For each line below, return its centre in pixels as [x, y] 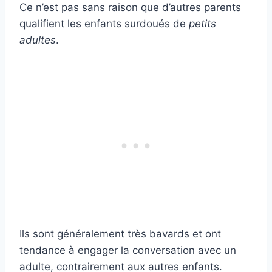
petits [202, 24]
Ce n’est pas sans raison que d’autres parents [130, 8]
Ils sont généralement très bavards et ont [120, 234]
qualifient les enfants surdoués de [104, 24]
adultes [38, 40]
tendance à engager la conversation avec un [128, 250]
